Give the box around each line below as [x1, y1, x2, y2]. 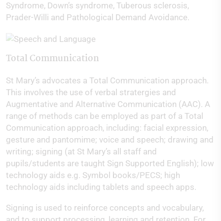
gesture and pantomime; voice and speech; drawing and [6, 134, 214, 145]
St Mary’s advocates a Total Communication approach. [6, 75, 209, 85]
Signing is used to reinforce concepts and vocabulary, [6, 202, 204, 213]
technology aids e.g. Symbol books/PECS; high [6, 170, 180, 180]
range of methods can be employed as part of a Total [6, 110, 203, 121]
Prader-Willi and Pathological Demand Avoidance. [6, 12, 189, 22]
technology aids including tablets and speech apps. [6, 182, 196, 192]
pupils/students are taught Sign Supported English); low [6, 158, 214, 168]
